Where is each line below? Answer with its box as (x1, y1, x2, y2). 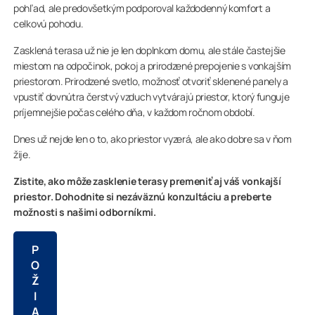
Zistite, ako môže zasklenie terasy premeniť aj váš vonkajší (13, 174, 281, 188)
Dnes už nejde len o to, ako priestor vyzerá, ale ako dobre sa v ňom (13, 132, 292, 146)
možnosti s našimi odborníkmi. (13, 205, 156, 219)
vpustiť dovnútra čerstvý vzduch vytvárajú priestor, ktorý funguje (13, 90, 290, 104)
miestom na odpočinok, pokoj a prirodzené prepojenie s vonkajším (13, 59, 291, 73)
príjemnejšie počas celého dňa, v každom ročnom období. (13, 105, 255, 120)
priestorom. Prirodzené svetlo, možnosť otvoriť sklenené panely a (13, 75, 288, 89)
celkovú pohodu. (13, 17, 84, 31)
